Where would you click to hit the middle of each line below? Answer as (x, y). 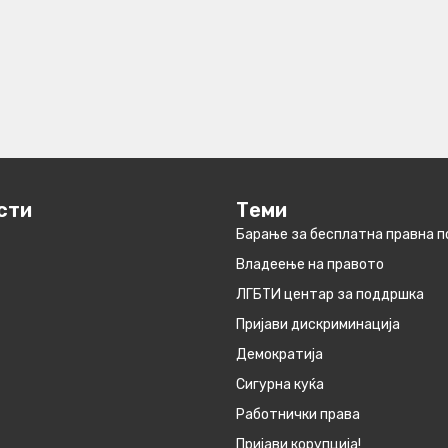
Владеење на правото (310, 264)
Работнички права (298, 414)
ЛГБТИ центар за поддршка (330, 294)
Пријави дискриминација (318, 324)
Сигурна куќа (280, 384)
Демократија (279, 354)
